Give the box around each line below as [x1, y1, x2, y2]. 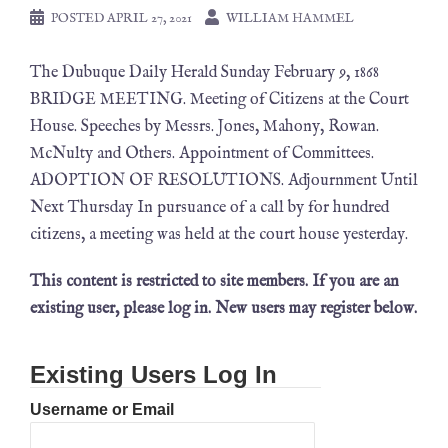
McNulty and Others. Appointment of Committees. [30, 144, 374, 164]
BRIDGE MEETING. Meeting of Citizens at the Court [30, 90, 409, 110]
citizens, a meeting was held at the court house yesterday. [30, 225, 408, 245]
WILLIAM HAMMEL [226, 10, 354, 27]
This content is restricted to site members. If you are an [30, 272, 399, 292]
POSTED [51, 10, 107, 27]
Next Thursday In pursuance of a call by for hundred [30, 198, 389, 218]
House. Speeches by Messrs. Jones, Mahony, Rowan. [30, 117, 379, 137]
